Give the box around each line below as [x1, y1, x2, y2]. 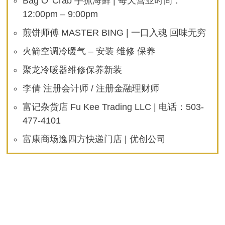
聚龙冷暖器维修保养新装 [23, 65, 123, 75]
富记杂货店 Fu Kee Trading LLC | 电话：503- [23, 102, 204, 113]
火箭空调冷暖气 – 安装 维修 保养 [23, 46, 156, 57]
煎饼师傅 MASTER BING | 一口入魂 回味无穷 [23, 28, 206, 38]
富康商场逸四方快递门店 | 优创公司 [23, 134, 166, 145]
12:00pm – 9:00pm [23, 9, 98, 20]
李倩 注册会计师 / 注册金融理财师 [23, 83, 160, 94]
